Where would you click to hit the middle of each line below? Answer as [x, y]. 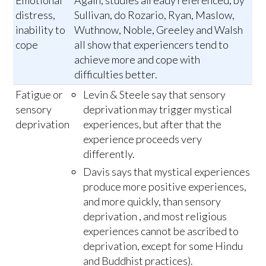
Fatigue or [39, 94]
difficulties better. [116, 74]
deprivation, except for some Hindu [163, 246]
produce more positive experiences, [165, 186]
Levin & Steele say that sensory [155, 94]
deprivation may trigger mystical [158, 109]
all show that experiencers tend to [152, 44]
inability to [41, 29]
